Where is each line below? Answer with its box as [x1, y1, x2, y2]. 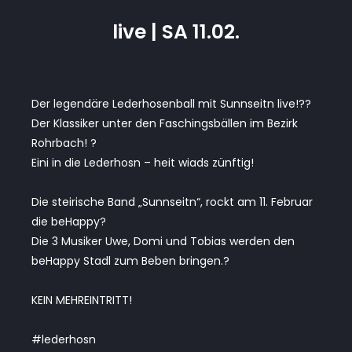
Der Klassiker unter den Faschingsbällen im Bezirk [31, 115, 298, 131]
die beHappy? [31, 213, 106, 229]
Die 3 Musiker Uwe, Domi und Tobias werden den [31, 233, 295, 249]
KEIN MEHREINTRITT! [31, 291, 132, 308]
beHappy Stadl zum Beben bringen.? [31, 252, 229, 269]
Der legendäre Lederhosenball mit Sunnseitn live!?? [31, 95, 311, 112]
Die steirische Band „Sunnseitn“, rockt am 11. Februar [31, 193, 313, 210]
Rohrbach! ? [31, 134, 97, 151]
